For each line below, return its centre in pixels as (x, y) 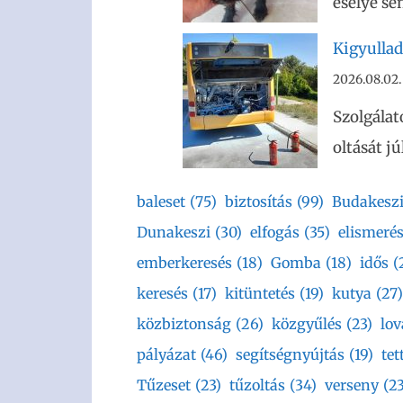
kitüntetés (260, 293)
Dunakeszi (174, 232)
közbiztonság (184, 323)
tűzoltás (257, 385)
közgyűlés (307, 323)
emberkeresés (184, 262)
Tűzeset (164, 385)
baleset (161, 201)
